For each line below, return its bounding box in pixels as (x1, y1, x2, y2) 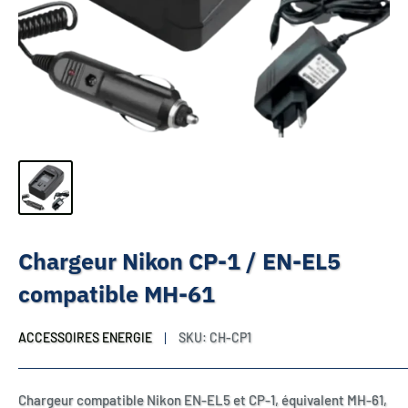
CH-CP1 (209, 330, 251, 345)
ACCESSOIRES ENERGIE (18, 330, 152, 345)
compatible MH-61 (18, 279, 215, 309)
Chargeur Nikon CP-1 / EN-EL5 (18, 246, 341, 276)
